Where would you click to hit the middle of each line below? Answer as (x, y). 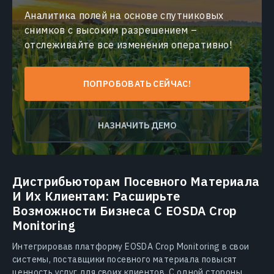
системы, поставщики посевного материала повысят (125, 259)
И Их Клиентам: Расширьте (96, 196)
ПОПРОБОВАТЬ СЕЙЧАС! (137, 83)
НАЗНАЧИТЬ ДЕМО (137, 125)
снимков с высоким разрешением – (111, 30)
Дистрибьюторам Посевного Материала (136, 181)
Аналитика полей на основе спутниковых (124, 15)
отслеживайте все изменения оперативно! (128, 44)
